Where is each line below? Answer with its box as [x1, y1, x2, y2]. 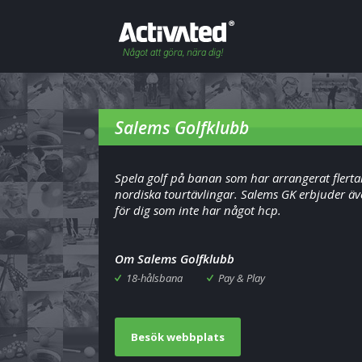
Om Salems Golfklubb [115, 250, 234, 267]
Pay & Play [218, 271, 265, 285]
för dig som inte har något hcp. [115, 202, 281, 218]
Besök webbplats [131, 330, 225, 344]
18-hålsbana [126, 271, 183, 285]
